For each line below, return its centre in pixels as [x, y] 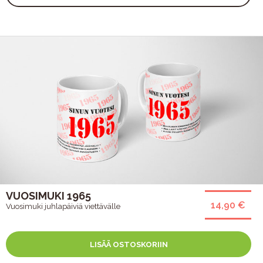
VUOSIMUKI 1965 [48, 195]
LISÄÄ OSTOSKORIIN [129, 244]
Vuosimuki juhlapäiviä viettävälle [63, 206]
